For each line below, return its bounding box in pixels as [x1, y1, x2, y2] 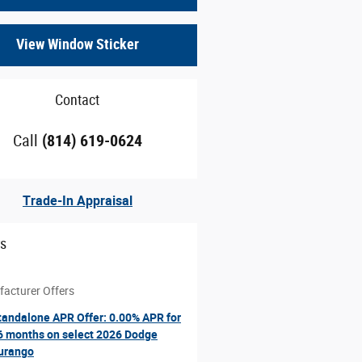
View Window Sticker [15, 36, 139, 53]
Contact [55, 91, 100, 108]
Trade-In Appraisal [22, 192, 133, 208]
